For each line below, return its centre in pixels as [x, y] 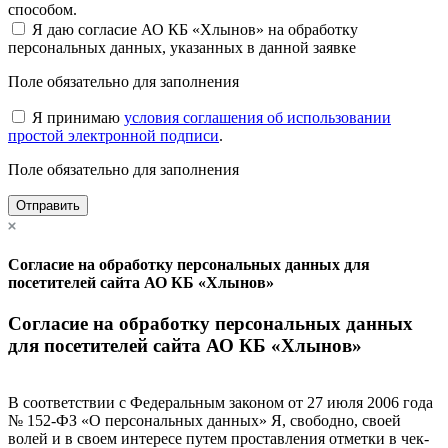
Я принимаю [78, 118]
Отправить [48, 206]
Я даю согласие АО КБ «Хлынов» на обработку [195, 30]
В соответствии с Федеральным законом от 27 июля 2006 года [220, 402]
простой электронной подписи [113, 136]
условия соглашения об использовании [257, 118]
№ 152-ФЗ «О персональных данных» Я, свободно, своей [204, 420]
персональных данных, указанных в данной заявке [182, 48]
